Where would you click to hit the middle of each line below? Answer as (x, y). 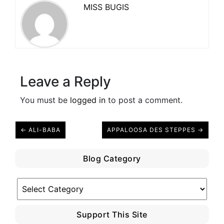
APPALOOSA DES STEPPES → (155, 130)
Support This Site (112, 215)
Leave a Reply (65, 82)
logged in (88, 100)
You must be (45, 100)
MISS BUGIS (106, 7)
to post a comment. (144, 100)
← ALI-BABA (40, 130)
